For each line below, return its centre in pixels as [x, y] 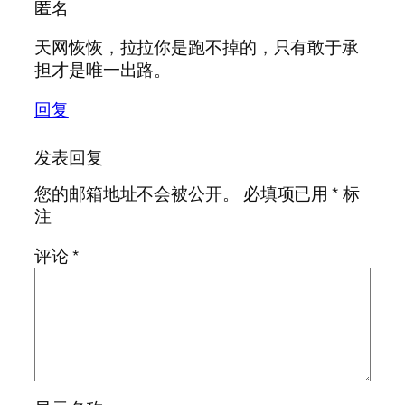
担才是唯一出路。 [103, 70]
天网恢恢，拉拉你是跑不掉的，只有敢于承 [197, 47]
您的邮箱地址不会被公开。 [137, 194]
